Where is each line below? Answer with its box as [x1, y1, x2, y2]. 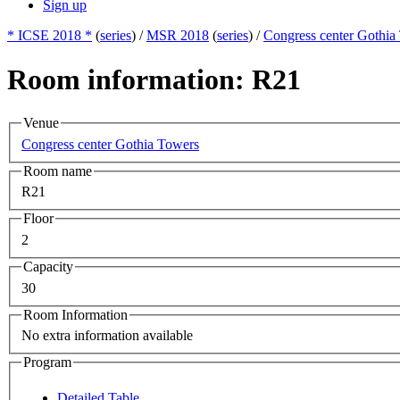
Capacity [23, 258, 73, 274]
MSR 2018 [146, 28, 209, 44]
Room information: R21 [7, 62, 301, 96]
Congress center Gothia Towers [21, 136, 199, 152]
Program [23, 354, 71, 371]
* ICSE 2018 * [7, 28, 92, 44]
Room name [23, 162, 92, 179]
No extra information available [21, 328, 193, 344]
